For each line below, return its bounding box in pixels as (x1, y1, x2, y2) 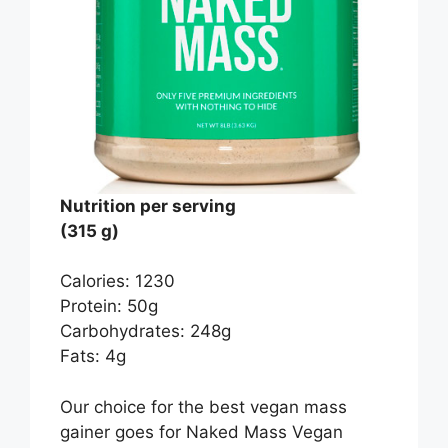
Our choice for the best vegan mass (60, 396, 347, 417)
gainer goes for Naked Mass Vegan (60, 421, 343, 442)
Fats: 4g (60, 346, 126, 367)
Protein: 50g (60, 296, 158, 317)
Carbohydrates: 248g (60, 321, 231, 342)
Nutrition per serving (60, 195, 236, 216)
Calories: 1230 (60, 271, 175, 292)
